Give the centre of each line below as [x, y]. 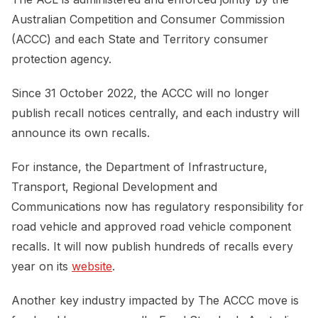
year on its [42, 267]
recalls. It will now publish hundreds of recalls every [152, 247]
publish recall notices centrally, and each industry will [155, 113]
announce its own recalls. [82, 133]
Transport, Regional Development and [114, 187]
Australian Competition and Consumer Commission [148, 20]
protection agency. [61, 59]
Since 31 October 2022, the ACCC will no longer [140, 93]
